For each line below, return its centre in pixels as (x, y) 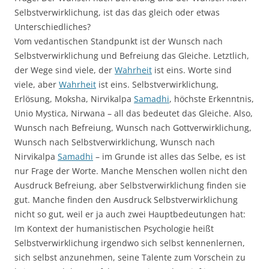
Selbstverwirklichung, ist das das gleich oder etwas (117, 13)
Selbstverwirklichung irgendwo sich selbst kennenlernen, (130, 243)
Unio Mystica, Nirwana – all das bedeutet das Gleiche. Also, (134, 113)
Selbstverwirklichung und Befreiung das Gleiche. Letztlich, (132, 56)
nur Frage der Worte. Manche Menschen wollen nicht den (131, 171)
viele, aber (37, 85)
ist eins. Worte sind (192, 70)
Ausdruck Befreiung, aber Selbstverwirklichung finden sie (130, 186)
